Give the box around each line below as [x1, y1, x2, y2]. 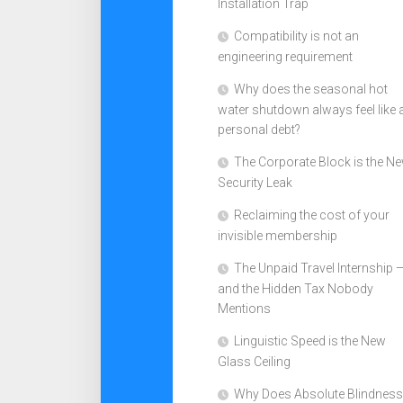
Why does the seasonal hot [234, 82, 388, 96]
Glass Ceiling [218, 354, 291, 369]
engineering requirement [218, 49, 353, 64]
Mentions [218, 301, 271, 316]
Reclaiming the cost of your [234, 208, 390, 222]
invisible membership [218, 228, 337, 243]
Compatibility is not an [234, 29, 359, 43]
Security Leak [218, 175, 292, 190]
